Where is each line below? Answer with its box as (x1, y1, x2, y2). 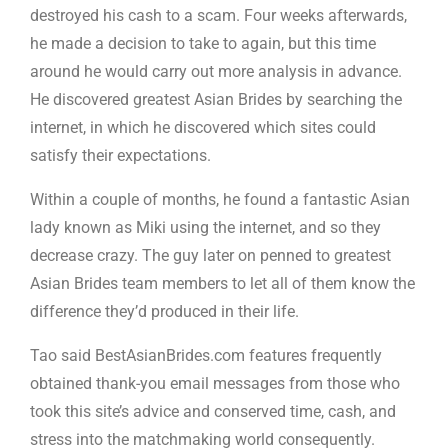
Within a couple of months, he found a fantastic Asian (30, 190, 410, 209)
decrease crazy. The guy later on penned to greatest (30, 246, 391, 265)
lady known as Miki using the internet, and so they (30, 218, 381, 237)
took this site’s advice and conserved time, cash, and (30, 402, 396, 421)
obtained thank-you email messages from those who (30, 374, 400, 393)
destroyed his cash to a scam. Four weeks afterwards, (30, 6, 407, 25)
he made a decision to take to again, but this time (30, 34, 376, 53)
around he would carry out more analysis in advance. (30, 62, 402, 81)
